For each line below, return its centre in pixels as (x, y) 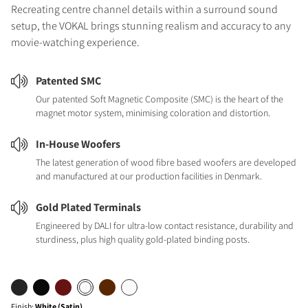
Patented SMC (68, 81)
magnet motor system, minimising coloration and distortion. (153, 113)
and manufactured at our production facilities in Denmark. (149, 176)
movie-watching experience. (75, 42)
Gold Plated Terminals (88, 207)
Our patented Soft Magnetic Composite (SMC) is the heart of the (159, 99)
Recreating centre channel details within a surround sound (144, 9)
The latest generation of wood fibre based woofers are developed (166, 162)
